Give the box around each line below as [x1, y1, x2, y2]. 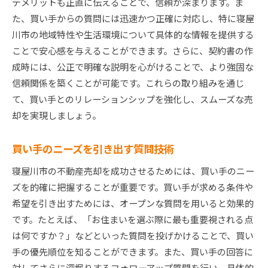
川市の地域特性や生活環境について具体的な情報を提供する [12, 28, 254, 41]
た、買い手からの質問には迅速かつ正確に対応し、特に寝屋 [12, 12, 254, 25]
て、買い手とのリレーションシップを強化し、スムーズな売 [12, 93, 253, 106]
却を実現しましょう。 [12, 109, 101, 122]
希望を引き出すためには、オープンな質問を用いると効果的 [12, 197, 254, 210]
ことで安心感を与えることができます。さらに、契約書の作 [12, 44, 253, 57]
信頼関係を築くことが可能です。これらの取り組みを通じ [12, 77, 244, 90]
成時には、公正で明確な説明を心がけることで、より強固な [12, 60, 254, 74]
